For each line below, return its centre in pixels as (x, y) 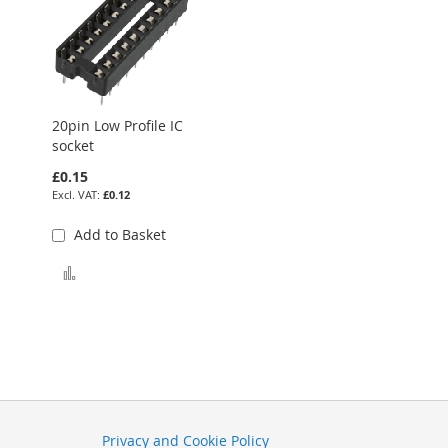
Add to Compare (137, 271)
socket (73, 145)
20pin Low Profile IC (117, 125)
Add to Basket (120, 234)
